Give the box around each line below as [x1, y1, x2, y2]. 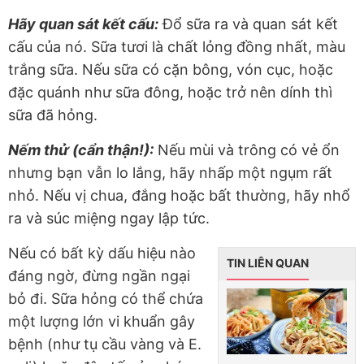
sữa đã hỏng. [8, 106, 97, 124]
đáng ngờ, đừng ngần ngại [8, 267, 190, 285]
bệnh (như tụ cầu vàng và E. [8, 336, 201, 353]
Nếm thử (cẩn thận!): [8, 141, 154, 159]
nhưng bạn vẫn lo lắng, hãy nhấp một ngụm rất [8, 164, 332, 182]
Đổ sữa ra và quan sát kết [158, 15, 338, 33]
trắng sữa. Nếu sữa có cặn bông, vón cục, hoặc [8, 61, 333, 79]
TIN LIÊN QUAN [227, 256, 309, 271]
